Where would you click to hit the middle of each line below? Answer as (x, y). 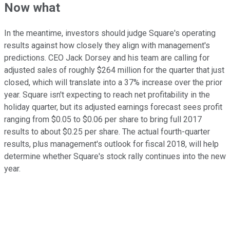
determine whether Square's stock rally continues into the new (115, 157)
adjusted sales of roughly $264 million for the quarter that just (114, 70)
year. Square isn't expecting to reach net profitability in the (107, 95)
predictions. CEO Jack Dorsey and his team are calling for (107, 58)
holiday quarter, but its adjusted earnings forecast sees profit (113, 107)
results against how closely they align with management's (107, 46)
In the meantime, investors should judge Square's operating (110, 33)
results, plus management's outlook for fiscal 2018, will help (111, 144)
